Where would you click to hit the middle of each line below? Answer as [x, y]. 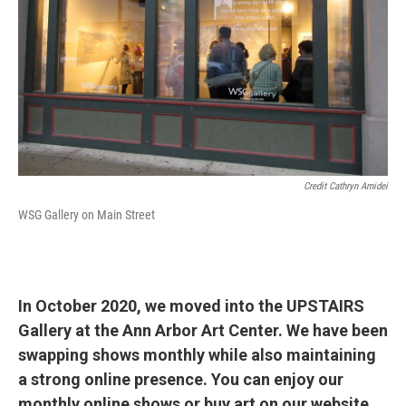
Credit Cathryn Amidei [346, 186]
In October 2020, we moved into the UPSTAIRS [191, 305]
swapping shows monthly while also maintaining [197, 354]
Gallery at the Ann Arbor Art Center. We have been [203, 330]
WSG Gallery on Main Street [87, 214]
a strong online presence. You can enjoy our [181, 379]
